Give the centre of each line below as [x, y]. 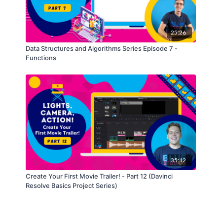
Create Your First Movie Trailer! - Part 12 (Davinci [99, 176]
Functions [41, 58]
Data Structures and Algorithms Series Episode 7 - [101, 49]
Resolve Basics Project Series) [71, 185]
